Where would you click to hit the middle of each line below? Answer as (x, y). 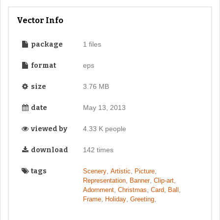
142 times (98, 150)
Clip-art (164, 180)
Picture (144, 171)
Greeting (142, 199)
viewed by (48, 129)
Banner (139, 180)
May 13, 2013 (104, 107)
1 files (92, 44)
